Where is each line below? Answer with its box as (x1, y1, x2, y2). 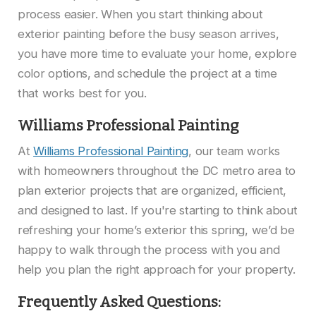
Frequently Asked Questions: (18, 292, 221, 311)
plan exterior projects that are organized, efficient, (18, 183, 287, 197)
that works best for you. (18, 85, 147, 100)
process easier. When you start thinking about (18, 6, 263, 21)
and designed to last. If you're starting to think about (18, 202, 298, 217)
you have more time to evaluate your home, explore (18, 46, 297, 61)
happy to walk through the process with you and (18, 242, 280, 257)
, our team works (188, 143, 280, 158)
